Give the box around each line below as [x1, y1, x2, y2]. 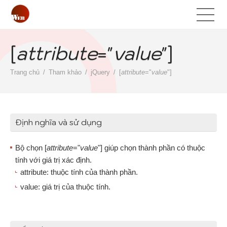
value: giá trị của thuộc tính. [20, 182, 110, 191]
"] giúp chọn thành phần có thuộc [98, 143, 205, 152]
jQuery [91, 68, 110, 76]
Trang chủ [10, 68, 40, 76]
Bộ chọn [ [15, 143, 47, 152]
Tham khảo [49, 68, 82, 76]
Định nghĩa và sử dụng [15, 117, 102, 127]
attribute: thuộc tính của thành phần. [20, 168, 138, 176]
